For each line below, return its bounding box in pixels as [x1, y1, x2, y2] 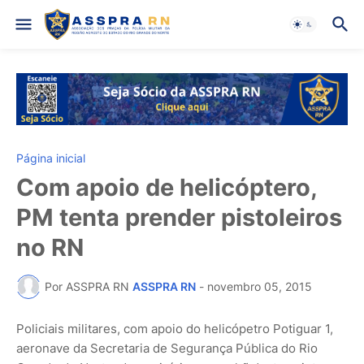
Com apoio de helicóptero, [16, 172, 317, 201]
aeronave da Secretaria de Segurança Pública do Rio [16, 340, 318, 356]
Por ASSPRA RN [45, 279, 129, 294]
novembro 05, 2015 [207, 279, 312, 294]
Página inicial [16, 150, 85, 165]
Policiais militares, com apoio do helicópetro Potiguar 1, [16, 320, 333, 336]
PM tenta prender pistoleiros [16, 202, 342, 232]
